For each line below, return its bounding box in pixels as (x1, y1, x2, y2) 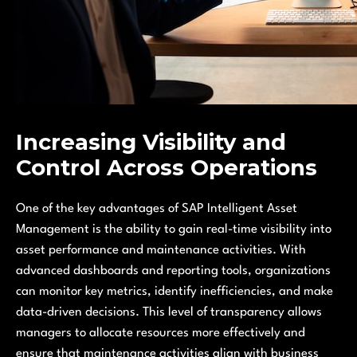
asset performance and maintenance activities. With (16, 244, 306, 257)
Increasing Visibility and (16, 128, 286, 156)
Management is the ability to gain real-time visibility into (16, 223, 331, 237)
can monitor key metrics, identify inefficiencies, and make (16, 285, 333, 299)
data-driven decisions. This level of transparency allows (16, 306, 322, 320)
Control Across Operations (16, 154, 317, 182)
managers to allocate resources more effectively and (16, 327, 305, 340)
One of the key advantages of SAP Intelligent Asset (16, 202, 297, 216)
